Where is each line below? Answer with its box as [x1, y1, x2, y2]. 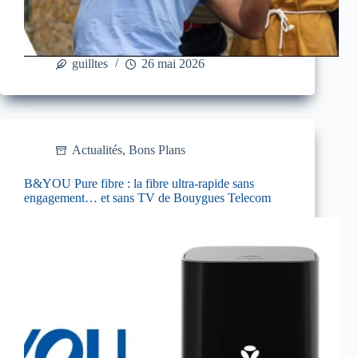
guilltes [72, 57, 108, 71]
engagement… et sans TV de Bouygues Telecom [24, 191, 271, 205]
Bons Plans [129, 143, 185, 157]
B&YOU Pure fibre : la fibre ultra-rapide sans [24, 177, 254, 191]
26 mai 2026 [141, 57, 205, 71]
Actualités [72, 143, 122, 157]
